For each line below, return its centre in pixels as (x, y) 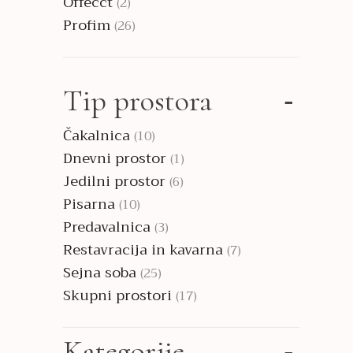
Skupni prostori (117, 295)
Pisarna (89, 204)
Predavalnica (107, 227)
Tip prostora (137, 101)
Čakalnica (97, 136)
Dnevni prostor (115, 158)
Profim (87, 25)
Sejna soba (100, 273)
